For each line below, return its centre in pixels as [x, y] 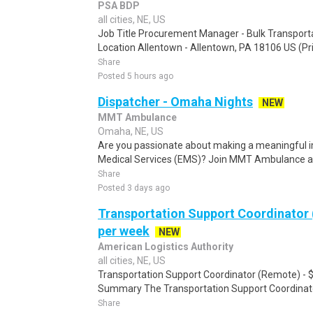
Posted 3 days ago [134, 188]
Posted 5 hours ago [136, 76]
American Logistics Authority [166, 247]
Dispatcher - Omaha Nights [175, 102]
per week [124, 231]
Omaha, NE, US [131, 131]
